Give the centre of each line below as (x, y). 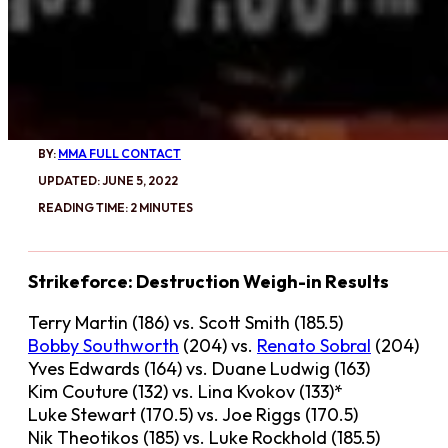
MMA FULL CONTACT (119, 153)
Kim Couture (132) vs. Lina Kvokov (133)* (185, 391)
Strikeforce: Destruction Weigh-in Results (208, 281)
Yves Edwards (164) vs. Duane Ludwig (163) (199, 368)
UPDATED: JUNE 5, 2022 (108, 180)
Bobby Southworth (103, 345)
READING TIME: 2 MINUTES (115, 207)
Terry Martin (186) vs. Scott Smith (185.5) (185, 322)
